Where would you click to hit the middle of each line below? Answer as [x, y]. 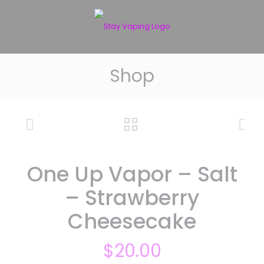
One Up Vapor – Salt [132, 174]
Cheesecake [132, 221]
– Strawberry [132, 198]
